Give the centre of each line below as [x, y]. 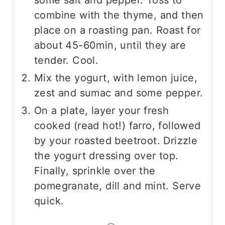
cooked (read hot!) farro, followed [117, 125]
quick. [49, 201]
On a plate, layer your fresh [101, 110]
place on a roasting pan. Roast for [117, 30]
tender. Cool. [66, 60]
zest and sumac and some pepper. [119, 93]
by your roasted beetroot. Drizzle [116, 140]
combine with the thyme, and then [119, 15]
